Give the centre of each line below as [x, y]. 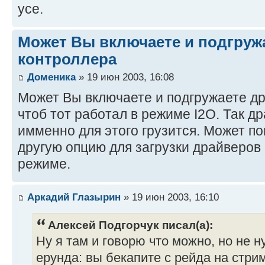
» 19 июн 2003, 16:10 [170, 197]
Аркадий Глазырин [74, 197]
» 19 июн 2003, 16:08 [125, 77]
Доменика [51, 77]
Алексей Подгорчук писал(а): [130, 225]
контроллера [67, 59]
